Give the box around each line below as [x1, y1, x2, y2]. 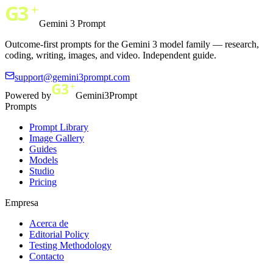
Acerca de [29, 218, 68, 229]
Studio [29, 165, 54, 176]
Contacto [29, 250, 64, 261]
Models [29, 154, 58, 165]
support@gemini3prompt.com [15, 71, 130, 82]
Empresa [5, 197, 38, 208]
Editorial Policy [29, 229, 89, 239]
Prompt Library [29, 121, 88, 132]
